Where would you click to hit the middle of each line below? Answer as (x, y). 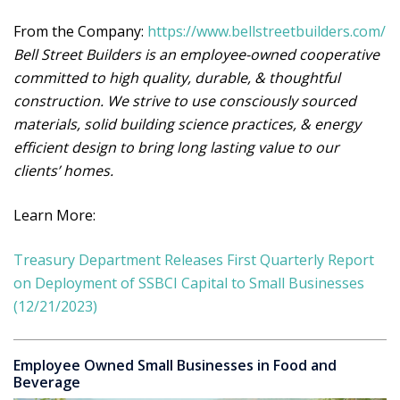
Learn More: (56, 215)
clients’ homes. (63, 171)
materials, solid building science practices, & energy (187, 124)
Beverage (47, 383)
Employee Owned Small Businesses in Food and (175, 366)
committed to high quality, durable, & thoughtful (177, 78)
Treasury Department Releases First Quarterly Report (194, 260)
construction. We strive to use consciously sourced (185, 101)
